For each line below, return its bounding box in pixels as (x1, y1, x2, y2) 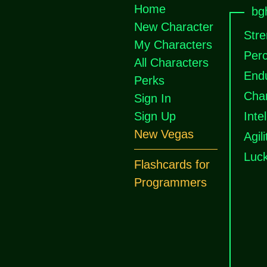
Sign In (134, 92, 171, 105)
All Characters (134, 56, 209, 69)
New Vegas (134, 128, 194, 141)
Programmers (134, 176, 207, 189)
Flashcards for (134, 158, 210, 171)
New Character (134, 20, 213, 33)
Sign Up (134, 110, 176, 123)
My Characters (134, 38, 212, 51)
